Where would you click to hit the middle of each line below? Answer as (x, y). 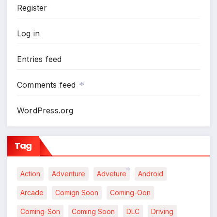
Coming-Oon (130, 193)
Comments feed (46, 85)
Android (151, 174)
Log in (29, 33)
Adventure (69, 174)
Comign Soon (77, 193)
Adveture (112, 174)
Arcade (32, 193)
